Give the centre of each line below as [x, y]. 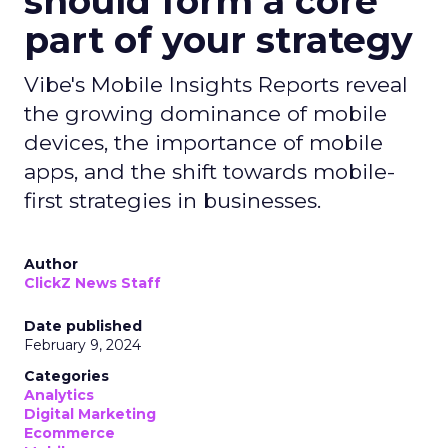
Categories [66, 376]
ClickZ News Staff [92, 283]
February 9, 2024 [82, 345]
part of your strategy [218, 40]
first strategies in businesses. [172, 200]
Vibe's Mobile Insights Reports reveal [216, 84]
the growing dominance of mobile [205, 113]
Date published [83, 326]
